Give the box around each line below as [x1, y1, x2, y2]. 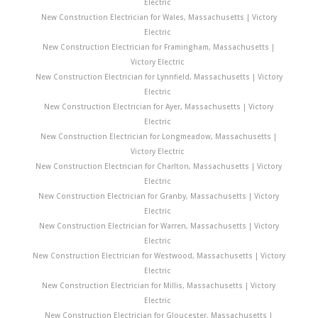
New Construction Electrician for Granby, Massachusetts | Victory [38, 190, 280, 201]
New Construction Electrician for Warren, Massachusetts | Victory [38, 220, 279, 231]
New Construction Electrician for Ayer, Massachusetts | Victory [44, 101, 274, 111]
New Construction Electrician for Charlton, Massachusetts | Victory [35, 160, 283, 171]
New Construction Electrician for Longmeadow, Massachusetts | [40, 131, 278, 141]
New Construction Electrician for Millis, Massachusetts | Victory [42, 280, 276, 290]
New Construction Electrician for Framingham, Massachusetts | [43, 41, 275, 52]
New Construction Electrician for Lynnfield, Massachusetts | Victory [35, 71, 283, 82]
